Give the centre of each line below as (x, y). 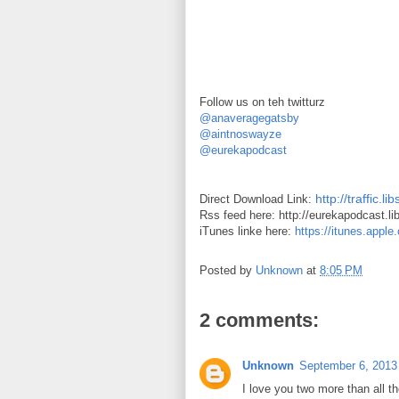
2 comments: (259, 320)
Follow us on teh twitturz (262, 102)
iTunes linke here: (247, 231)
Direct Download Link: (257, 199)
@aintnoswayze (240, 134)
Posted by (228, 271)
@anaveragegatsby (249, 118)
